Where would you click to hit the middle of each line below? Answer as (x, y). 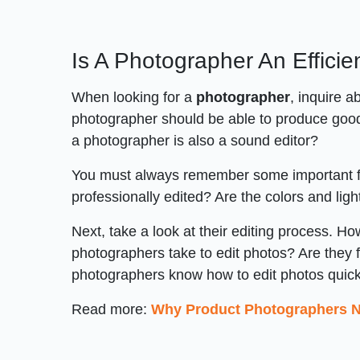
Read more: (112, 309)
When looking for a (132, 97)
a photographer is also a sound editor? (197, 140)
